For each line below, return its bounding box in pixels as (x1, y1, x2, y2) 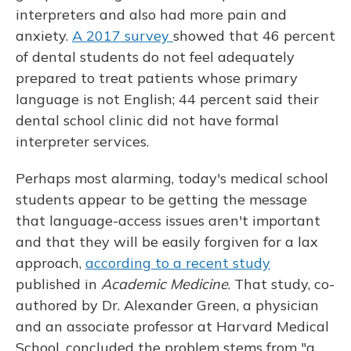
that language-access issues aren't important (16, 212, 320, 230)
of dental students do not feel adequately (16, 48, 295, 66)
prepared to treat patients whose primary (16, 69, 298, 87)
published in (16, 275, 101, 293)
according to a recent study (85, 254, 270, 272)
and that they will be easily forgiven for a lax (16, 233, 318, 251)
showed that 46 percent (173, 27, 335, 45)
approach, (16, 254, 85, 272)
